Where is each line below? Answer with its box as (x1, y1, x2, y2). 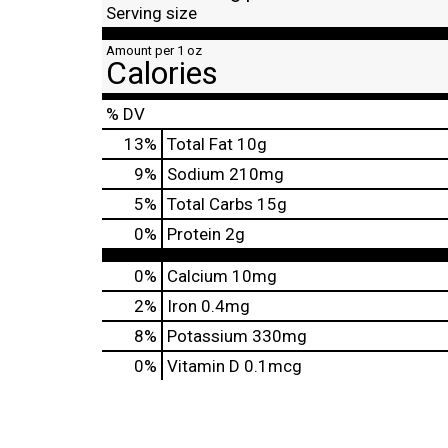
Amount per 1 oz (106, 43, 202, 58)
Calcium (167, 266, 228, 286)
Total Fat (167, 134, 233, 154)
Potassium (167, 326, 248, 346)
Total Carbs (167, 194, 253, 214)
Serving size (106, 3, 197, 23)
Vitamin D (167, 356, 240, 376)
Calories (106, 54, 218, 92)
